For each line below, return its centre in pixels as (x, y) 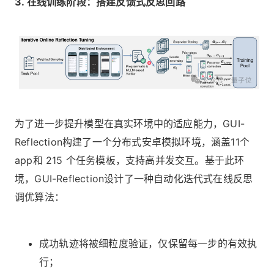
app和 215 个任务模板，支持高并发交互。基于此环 (130, 160)
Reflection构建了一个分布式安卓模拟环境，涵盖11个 (132, 142)
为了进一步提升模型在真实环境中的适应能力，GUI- (130, 123)
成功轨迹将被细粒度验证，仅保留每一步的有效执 (148, 243)
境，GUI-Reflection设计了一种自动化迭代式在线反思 (134, 178)
